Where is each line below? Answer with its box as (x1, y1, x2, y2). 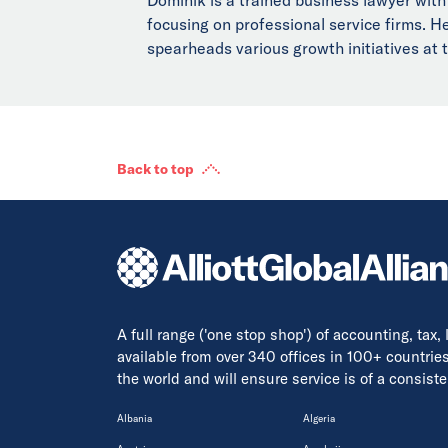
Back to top (117, 159, 194, 178)
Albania (117, 411, 152, 425)
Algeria (303, 411, 335, 425)
